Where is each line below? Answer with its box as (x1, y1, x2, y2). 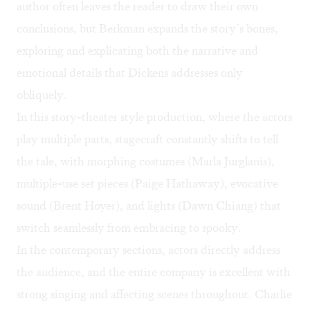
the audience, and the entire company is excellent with (17, 264, 291, 280)
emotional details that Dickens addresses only (17, 65, 243, 81)
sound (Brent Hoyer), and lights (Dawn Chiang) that (17, 198, 281, 214)
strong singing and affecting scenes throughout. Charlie (17, 286, 292, 302)
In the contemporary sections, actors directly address (17, 242, 280, 258)
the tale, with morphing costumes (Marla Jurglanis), (17, 154, 275, 170)
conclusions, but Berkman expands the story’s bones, (17, 21, 278, 37)
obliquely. (17, 87, 67, 103)
